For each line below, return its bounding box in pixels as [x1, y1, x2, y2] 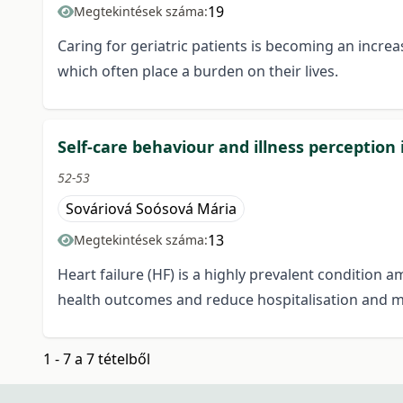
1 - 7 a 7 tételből [43, 349, 150, 370]
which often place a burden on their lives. [58, 61, 338, 82]
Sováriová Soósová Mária [66, 199, 237, 219]
